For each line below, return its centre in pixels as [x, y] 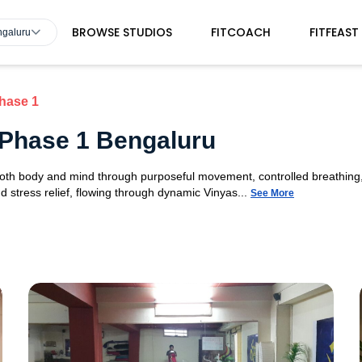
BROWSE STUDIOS [122, 32]
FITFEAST [334, 32]
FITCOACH [240, 32]
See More [272, 193]
